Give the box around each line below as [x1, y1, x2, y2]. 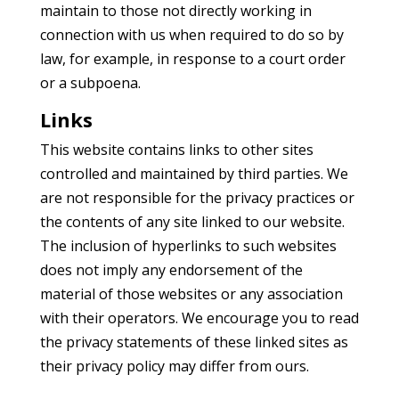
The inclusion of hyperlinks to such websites [39, 236, 337, 256]
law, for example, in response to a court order [39, 49, 346, 69]
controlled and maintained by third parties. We [39, 164, 348, 183]
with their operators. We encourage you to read [39, 308, 359, 328]
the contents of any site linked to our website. [39, 212, 345, 232]
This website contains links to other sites [39, 140, 313, 159]
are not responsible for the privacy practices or [39, 188, 354, 208]
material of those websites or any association [39, 284, 343, 304]
